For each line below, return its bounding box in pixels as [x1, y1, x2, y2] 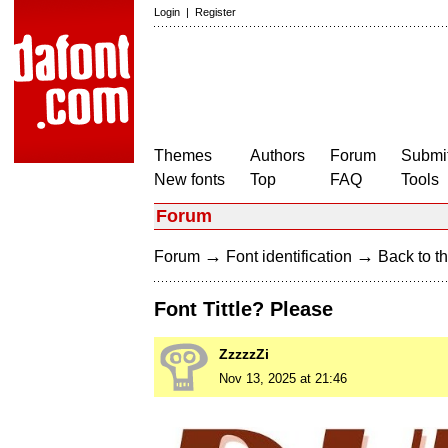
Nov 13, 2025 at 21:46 [219, 371, 347, 387]
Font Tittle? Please [154, 298, 333, 321]
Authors [250, 147, 305, 164]
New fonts [154, 171, 225, 188]
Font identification [226, 248, 352, 265]
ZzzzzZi [219, 346, 269, 363]
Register [195, 6, 236, 18]
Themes [154, 147, 212, 164]
